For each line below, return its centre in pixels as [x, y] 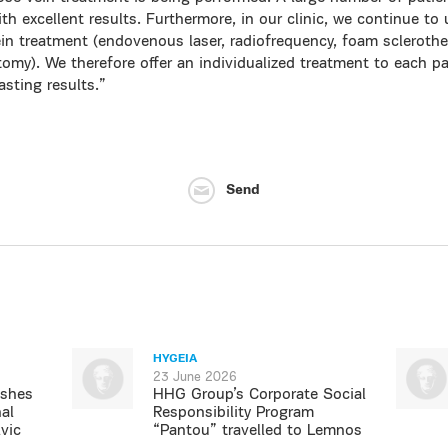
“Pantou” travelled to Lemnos [258, 431]
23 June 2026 [195, 377]
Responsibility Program [234, 413]
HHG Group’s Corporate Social [260, 395]
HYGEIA [175, 359]
